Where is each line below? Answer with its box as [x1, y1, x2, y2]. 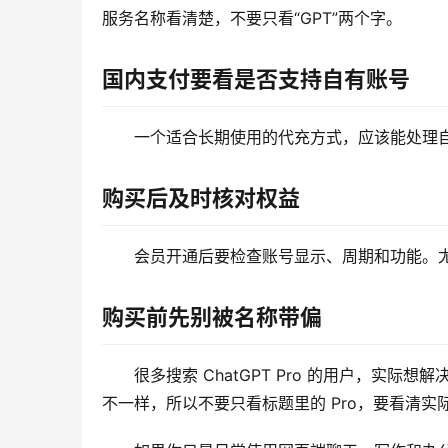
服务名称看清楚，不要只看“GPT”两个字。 [102, 8, 402, 29]
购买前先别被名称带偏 [102, 304, 322, 331]
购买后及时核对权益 [102, 185, 300, 212]
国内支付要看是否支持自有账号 [102, 66, 410, 93]
